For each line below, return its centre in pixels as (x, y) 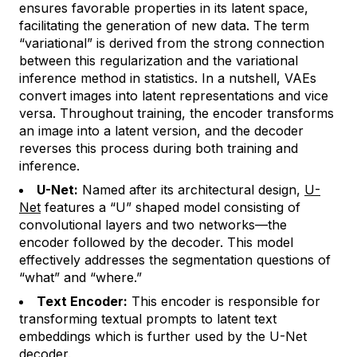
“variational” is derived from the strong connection (172, 43)
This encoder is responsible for (224, 301)
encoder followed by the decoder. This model (156, 242)
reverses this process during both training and (159, 148)
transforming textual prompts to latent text (148, 318)
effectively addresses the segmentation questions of (175, 259)
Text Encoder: (82, 301)
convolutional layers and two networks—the (153, 224)
